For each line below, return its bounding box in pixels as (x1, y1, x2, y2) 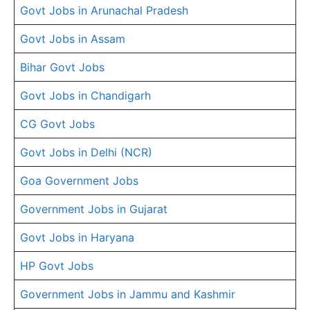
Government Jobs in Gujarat (20, 202, 167, 216)
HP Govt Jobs (20, 259, 93, 273)
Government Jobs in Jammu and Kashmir (20, 287, 235, 301)
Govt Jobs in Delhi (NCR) (20, 145, 152, 159)
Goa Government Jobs (20, 174, 138, 188)
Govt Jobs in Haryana (20, 230, 134, 244)
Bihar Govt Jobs (20, 60, 104, 74)
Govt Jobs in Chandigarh (20, 89, 151, 102)
